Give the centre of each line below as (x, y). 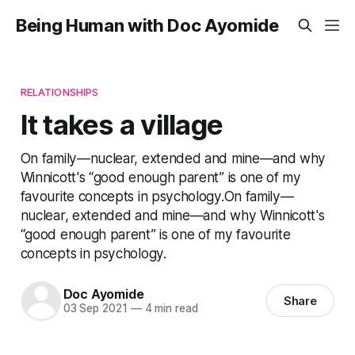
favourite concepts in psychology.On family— (157, 196)
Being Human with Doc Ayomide (147, 25)
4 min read (170, 309)
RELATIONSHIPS (59, 92)
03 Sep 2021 (95, 309)
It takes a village (122, 124)
